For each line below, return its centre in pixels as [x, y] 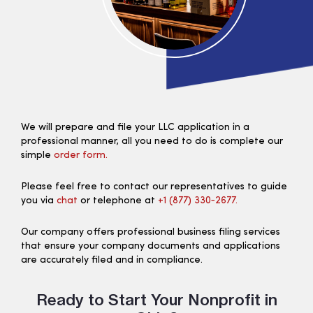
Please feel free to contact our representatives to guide [154, 187]
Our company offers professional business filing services [151, 232]
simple [37, 155]
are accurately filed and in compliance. [112, 260]
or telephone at [118, 201]
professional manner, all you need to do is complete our [152, 141]
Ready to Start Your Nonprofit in [156, 299]
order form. [81, 155]
